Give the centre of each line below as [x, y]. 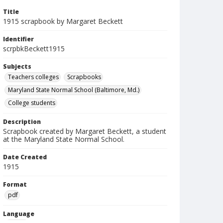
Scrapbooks [84, 77]
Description [22, 122]
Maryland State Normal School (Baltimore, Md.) [74, 90]
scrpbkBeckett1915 [34, 49]
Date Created [25, 157]
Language [19, 214]
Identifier [18, 39]
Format [15, 184]
